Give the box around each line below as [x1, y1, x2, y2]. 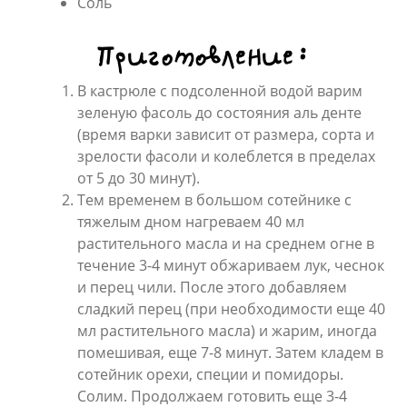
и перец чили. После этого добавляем [77, 276, 347, 297]
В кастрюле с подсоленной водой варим [77, 80, 362, 101]
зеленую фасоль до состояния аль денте [77, 102, 362, 123]
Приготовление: [95, 35, 312, 74]
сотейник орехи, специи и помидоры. [77, 363, 343, 384]
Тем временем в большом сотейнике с [77, 189, 352, 210]
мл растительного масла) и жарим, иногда [77, 320, 377, 341]
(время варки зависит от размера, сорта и [77, 124, 374, 144]
